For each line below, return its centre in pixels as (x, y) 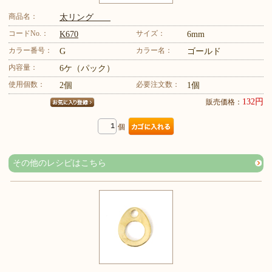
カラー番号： (30, 50)
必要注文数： (158, 84)
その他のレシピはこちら (59, 163)
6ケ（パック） (87, 68)
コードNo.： (29, 33)
